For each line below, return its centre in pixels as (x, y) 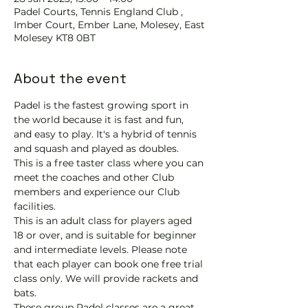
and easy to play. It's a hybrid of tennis (107, 134)
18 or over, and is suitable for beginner (107, 235)
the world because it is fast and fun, (100, 120)
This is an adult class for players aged (104, 221)
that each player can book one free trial (110, 264)
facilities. (35, 206)
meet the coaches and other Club (95, 177)
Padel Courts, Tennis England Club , (98, 12)
